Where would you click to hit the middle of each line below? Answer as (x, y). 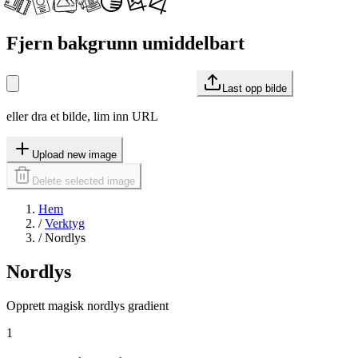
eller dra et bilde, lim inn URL (82, 116)
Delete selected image (84, 181)
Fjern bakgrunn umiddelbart (125, 43)
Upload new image (74, 154)
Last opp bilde (255, 88)
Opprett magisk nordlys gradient (88, 305)
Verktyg (65, 223)
